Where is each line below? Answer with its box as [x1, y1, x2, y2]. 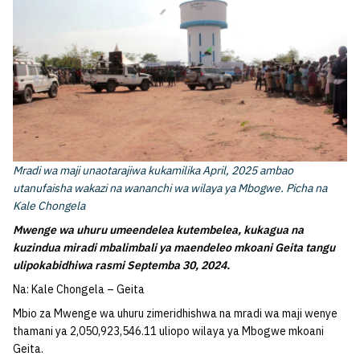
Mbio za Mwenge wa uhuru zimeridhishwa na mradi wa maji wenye [13, 305, 337, 321]
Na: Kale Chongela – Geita [13, 281, 145, 297]
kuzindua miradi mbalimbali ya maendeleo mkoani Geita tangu [13, 239, 335, 255]
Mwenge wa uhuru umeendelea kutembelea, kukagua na [13, 222, 304, 237]
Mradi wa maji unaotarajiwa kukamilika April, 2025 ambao [13, 162, 293, 178]
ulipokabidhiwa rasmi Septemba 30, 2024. [13, 257, 230, 272]
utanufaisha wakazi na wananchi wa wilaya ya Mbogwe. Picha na [13, 180, 327, 195]
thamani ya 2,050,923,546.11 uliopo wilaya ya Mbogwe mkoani [13, 323, 324, 338]
